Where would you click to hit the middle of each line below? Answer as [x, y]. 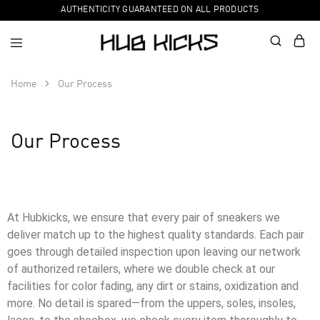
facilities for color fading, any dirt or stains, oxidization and [153, 286]
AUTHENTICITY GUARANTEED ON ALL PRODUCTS [160, 10]
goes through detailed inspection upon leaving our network [154, 252]
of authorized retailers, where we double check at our [141, 269]
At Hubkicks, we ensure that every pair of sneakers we [144, 217]
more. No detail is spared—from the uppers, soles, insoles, [151, 303]
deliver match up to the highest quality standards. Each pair [156, 235]
